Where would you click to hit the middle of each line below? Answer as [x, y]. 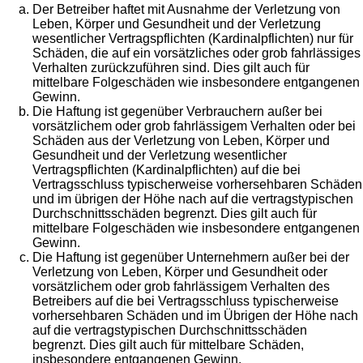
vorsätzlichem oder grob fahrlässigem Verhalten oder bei [194, 126]
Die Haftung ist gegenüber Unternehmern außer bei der [191, 258]
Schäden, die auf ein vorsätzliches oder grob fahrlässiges [196, 53]
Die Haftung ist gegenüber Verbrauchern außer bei [177, 112]
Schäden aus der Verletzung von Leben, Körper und [181, 141]
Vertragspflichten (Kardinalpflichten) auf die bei [167, 170]
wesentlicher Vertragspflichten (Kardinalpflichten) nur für [193, 39]
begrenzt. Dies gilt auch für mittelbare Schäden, [168, 345]
